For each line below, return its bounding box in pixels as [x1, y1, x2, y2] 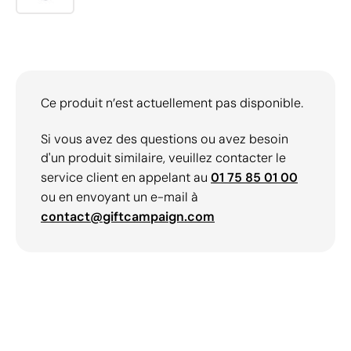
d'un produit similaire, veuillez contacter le [41, 150, 286, 166]
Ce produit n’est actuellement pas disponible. [41, 95, 303, 111]
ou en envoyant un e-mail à [41, 189, 198, 205]
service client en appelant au [41, 169, 211, 186]
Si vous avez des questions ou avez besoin [41, 131, 288, 147]
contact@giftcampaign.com [41, 208, 215, 225]
